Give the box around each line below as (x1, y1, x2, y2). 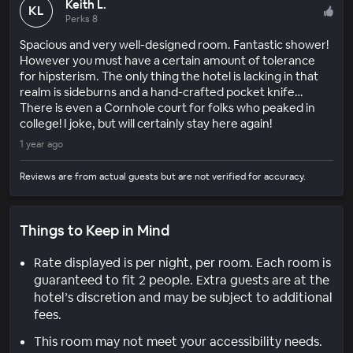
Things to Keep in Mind (20, 221, 169, 240)
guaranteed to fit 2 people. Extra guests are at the (34, 271, 329, 288)
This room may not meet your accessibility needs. (34, 333, 322, 350)
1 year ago (20, 137, 63, 150)
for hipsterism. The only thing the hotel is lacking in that (20, 68, 318, 84)
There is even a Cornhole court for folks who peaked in (20, 99, 315, 115)
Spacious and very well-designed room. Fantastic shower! (20, 36, 329, 52)
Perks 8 (65, 12, 98, 25)
